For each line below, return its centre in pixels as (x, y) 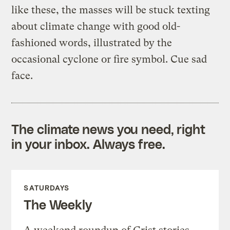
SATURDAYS (47, 188)
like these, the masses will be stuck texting (111, 10)
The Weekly (58, 205)
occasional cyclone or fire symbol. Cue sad (109, 60)
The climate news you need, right (109, 129)
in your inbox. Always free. (88, 144)
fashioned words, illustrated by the (92, 43)
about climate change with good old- (96, 27)
